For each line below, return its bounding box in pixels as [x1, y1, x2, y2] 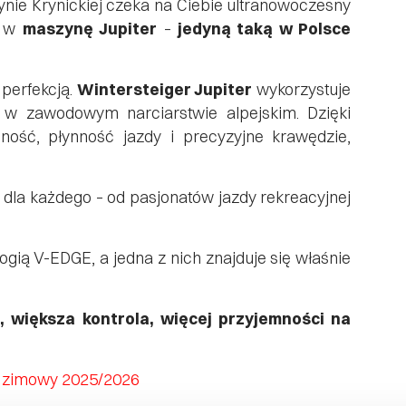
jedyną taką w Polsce [178, 19, 352, 38]
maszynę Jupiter [22, 19, 158, 38]
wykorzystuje [252, 80, 352, 99]
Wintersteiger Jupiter [76, 80, 253, 99]
